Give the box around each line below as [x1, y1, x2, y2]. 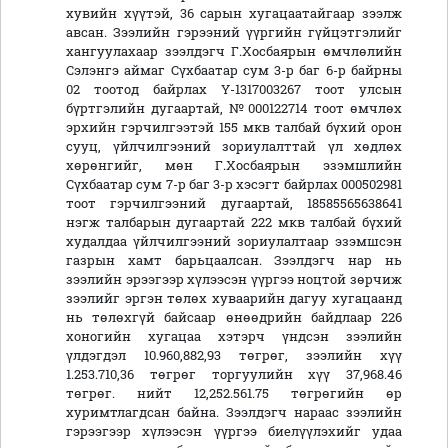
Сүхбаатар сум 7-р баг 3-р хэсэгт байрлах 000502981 [66, 176, 402, 193]
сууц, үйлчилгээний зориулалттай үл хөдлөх [66, 138, 402, 155]
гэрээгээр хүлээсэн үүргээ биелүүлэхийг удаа [66, 423, 402, 440]
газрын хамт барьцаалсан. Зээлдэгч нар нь [66, 252, 402, 269]
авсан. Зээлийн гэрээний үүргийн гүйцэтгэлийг [66, 24, 402, 41]
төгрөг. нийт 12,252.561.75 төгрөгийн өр [66, 385, 402, 402]
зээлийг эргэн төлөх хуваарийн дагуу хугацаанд [66, 290, 402, 307]
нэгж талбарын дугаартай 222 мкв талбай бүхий [66, 214, 402, 231]
